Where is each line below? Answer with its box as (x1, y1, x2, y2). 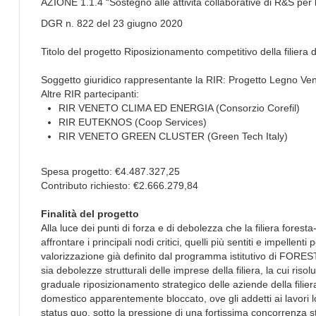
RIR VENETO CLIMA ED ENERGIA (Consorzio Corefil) (59, 102, 300, 114)
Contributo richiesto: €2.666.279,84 (41, 179, 198, 191)
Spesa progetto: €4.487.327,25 (41, 165, 180, 177)
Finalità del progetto (41, 207, 139, 219)
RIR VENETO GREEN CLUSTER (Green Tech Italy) (59, 130, 288, 142)
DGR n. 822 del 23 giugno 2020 (41, 17, 183, 29)
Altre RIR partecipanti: (41, 87, 139, 99)
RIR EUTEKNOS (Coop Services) (59, 116, 207, 128)
